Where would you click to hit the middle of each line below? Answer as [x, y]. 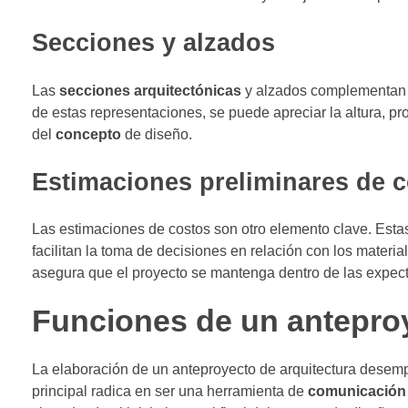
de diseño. [157, 134]
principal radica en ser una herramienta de [170, 392]
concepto [88, 134]
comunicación [357, 392]
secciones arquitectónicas [150, 90]
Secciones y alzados [153, 43]
